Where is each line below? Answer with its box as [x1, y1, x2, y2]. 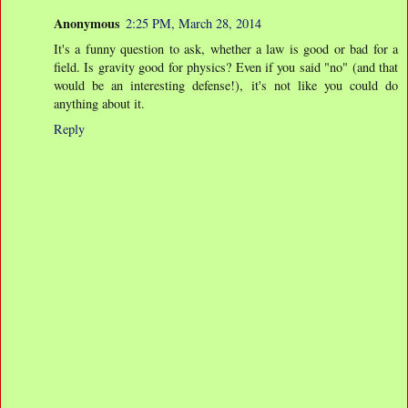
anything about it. [54, 95, 145, 113]
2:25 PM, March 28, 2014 [126, 15, 261, 33]
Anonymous [54, 14, 120, 34]
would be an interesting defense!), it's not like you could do [54, 76, 398, 95]
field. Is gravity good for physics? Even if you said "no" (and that [54, 58, 398, 76]
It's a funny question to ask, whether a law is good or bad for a [54, 40, 398, 58]
